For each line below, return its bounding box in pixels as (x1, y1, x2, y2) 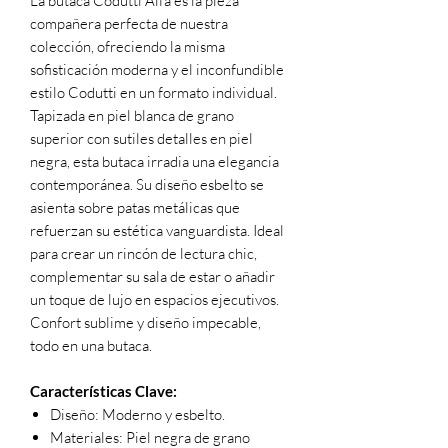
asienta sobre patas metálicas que (30, 197, 240, 217)
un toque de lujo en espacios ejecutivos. (30, 289, 279, 309)
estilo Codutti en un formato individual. (30, 82, 277, 102)
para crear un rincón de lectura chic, (30, 243, 257, 263)
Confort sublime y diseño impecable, (30, 312, 261, 332)
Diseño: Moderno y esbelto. (50, 404, 225, 424)
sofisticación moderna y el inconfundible (30, 59, 284, 79)
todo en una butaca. (30, 335, 152, 355)
